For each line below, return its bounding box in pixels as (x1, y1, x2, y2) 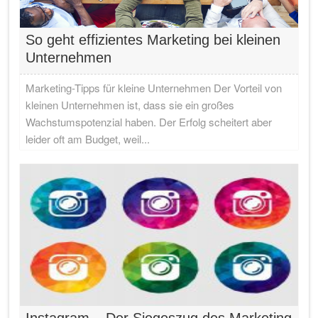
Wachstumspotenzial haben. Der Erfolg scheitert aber (26, 114, 273, 129)
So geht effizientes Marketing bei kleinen (26, 32, 281, 48)
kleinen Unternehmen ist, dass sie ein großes (26, 97, 235, 112)
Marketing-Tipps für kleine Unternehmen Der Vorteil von (26, 80, 283, 95)
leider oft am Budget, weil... (26, 131, 150, 146)
